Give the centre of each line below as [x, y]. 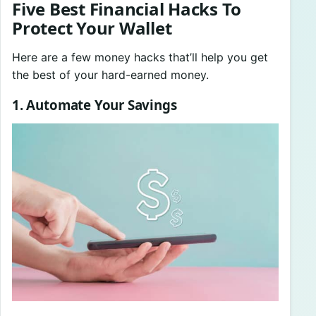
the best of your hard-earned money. [110, 74]
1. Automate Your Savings [95, 104]
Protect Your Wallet [92, 28]
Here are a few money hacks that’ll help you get [140, 57]
